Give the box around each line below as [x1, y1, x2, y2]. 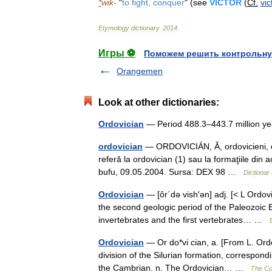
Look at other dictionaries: [98, 97, 219, 107]
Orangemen [117, 66, 163, 76]
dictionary [131, 24, 159, 32]
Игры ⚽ [98, 48, 135, 58]
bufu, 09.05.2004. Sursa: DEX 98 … [98, 167, 243, 177]
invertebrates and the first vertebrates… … [98, 215, 270, 225]
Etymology [98, 24, 129, 32]
